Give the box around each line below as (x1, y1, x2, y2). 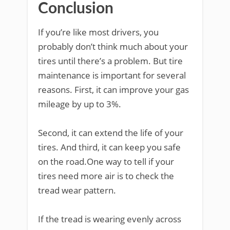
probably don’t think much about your (38, 40, 188, 52)
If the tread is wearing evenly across (38, 213, 181, 225)
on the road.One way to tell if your (38, 155, 174, 167)
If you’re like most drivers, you (38, 26, 159, 38)
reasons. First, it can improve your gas (38, 83, 189, 95)
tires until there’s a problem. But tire (38, 54, 183, 67)
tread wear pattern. (38, 184, 116, 196)
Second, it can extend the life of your (38, 126, 183, 139)
